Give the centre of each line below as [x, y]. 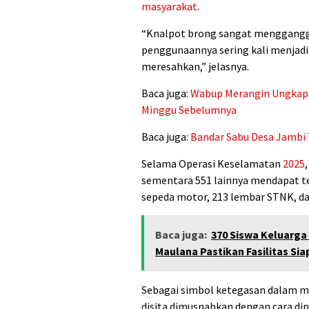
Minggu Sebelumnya [189, 109]
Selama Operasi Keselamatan [212, 163]
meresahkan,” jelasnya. [195, 66]
